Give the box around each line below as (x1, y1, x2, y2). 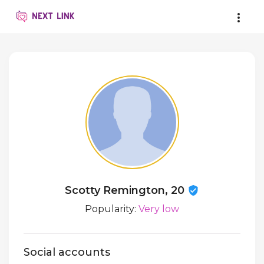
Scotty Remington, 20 (65, 184, 187, 197)
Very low (138, 203, 179, 214)
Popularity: (85, 203, 138, 214)
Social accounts (24, 246, 110, 259)
